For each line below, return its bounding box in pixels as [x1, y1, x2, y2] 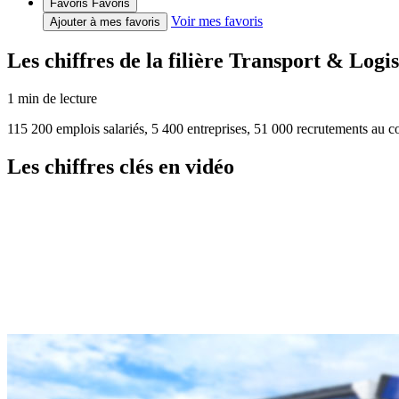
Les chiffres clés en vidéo [7, 154, 234, 178]
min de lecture [14, 90, 97, 106]
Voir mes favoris [171, 13, 263, 28]
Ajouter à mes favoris [50, 15, 160, 28]
